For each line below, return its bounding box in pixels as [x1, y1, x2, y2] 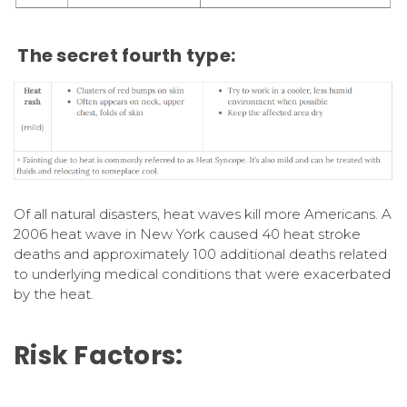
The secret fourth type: [14, 42, 235, 68]
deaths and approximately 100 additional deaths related [14, 244, 387, 263]
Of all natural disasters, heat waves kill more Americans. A [14, 204, 392, 223]
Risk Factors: [14, 337, 184, 373]
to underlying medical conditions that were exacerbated [14, 264, 391, 283]
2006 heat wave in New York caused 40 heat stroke [14, 224, 361, 243]
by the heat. [14, 284, 94, 303]
